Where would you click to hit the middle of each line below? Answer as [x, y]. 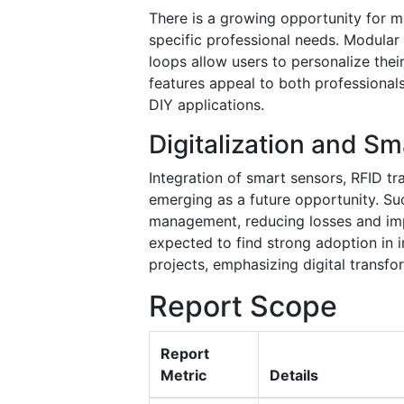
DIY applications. [207, 104]
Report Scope [243, 306]
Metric [184, 375]
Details [294, 375]
